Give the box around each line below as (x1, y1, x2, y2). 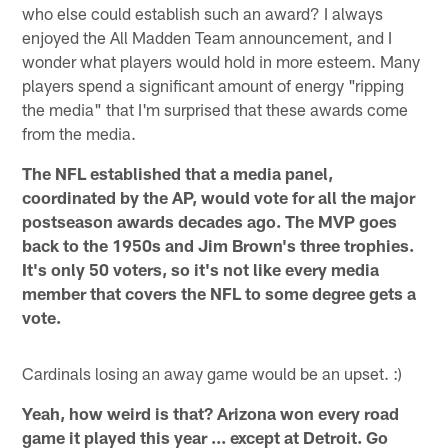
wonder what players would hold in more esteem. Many (22, 51, 421, 72)
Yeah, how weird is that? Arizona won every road (22, 403, 400, 424)
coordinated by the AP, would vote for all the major (22, 187, 416, 208)
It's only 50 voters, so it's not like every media (22, 259, 380, 280)
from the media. (22, 123, 137, 144)
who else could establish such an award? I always (22, 3, 384, 24)
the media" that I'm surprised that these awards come (22, 99, 409, 120)
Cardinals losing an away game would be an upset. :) (22, 363, 403, 384)
